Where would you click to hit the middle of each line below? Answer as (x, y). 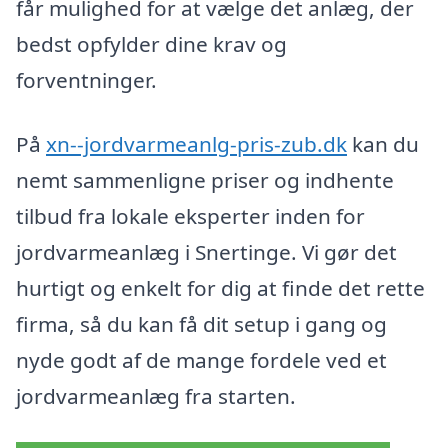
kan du (383, 143)
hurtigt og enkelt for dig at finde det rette (220, 287)
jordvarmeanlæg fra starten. (156, 395)
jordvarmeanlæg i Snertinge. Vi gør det (206, 251)
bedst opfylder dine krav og (151, 44)
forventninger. (86, 80)
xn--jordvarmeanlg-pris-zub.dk (196, 143)
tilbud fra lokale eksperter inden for (190, 215)
